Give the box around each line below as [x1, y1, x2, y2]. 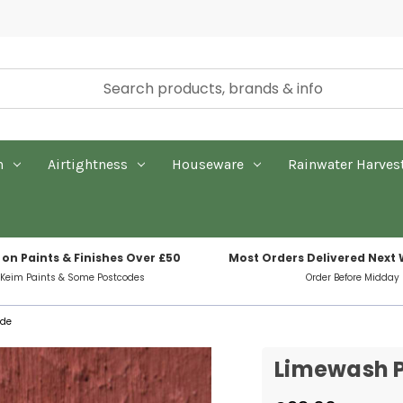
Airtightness [47, 156, 128, 173]
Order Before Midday [306, 270, 399, 284]
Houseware [171, 156, 244, 173]
